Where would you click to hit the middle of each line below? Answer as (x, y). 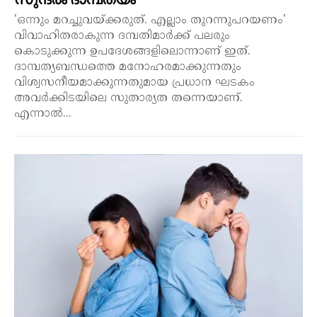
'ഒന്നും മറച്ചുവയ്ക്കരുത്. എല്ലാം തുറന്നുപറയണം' (150, 20)
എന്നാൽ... (43, 114)
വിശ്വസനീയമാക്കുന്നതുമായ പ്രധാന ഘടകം (134, 82)
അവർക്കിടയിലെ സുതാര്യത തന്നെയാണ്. (128, 98)
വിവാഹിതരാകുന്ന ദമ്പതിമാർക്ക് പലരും (122, 36)
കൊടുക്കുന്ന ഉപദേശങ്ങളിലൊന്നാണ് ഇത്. (132, 51)
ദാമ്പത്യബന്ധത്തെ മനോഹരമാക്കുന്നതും (128, 67)
